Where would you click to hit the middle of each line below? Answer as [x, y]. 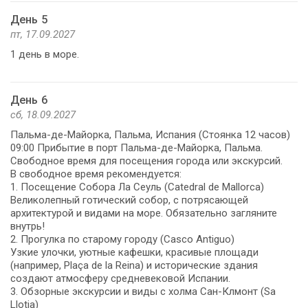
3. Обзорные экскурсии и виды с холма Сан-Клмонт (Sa [143, 291]
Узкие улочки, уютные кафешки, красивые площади [134, 252]
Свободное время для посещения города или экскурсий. [146, 161]
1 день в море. [45, 54]
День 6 [29, 100]
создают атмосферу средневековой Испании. [120, 278]
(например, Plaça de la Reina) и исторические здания [134, 265]
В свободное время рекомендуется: [96, 174]
